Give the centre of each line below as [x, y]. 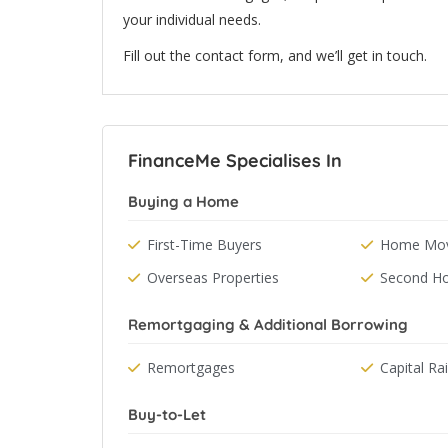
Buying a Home [183, 201]
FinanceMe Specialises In [235, 160]
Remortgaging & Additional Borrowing [268, 324]
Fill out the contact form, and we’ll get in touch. [275, 55]
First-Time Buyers [204, 244]
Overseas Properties [213, 277]
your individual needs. [192, 19]
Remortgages [191, 367]
